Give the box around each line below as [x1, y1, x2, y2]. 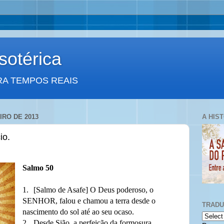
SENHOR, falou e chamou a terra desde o [22, 196, 155, 205]
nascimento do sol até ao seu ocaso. [22, 207, 134, 216]
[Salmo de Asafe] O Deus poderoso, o [33, 185, 153, 194]
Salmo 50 [22, 163, 53, 172]
